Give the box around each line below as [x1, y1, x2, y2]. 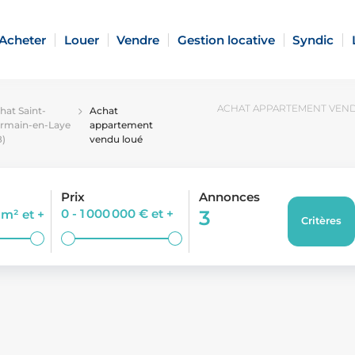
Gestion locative [177, 32, 275, 48]
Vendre [116, 32, 160, 48]
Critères [301, 215, 342, 227]
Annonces [199, 189, 261, 204]
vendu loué [90, 133, 143, 145]
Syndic [292, 32, 334, 48]
